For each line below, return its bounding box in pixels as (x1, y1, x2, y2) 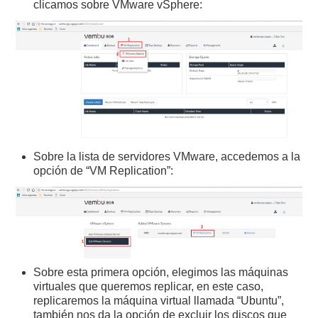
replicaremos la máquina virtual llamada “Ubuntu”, (33, 294, 285, 307)
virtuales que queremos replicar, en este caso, (33, 280, 264, 292)
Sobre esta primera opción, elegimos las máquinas (33, 265, 289, 278)
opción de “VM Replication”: (33, 164, 174, 177)
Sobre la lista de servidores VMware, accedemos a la (33, 150, 301, 163)
